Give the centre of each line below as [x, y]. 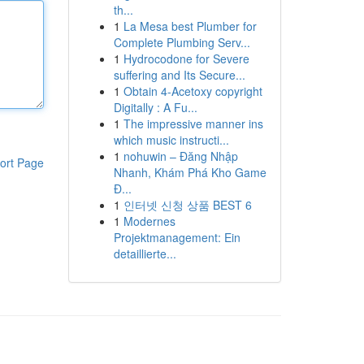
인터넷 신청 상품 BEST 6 [187, 205]
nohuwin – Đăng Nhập [180, 156]
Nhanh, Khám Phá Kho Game [190, 172]
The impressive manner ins [193, 123]
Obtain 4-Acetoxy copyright [193, 91]
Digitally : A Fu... [155, 107]
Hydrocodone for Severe [186, 58]
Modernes [149, 221]
